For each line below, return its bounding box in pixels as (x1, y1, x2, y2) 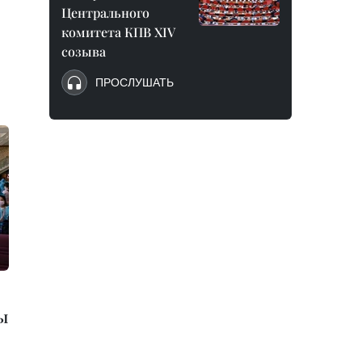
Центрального (61, 4, 149, 21)
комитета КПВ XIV (61, 23, 175, 40)
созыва (61, 43, 106, 60)
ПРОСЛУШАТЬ (95, 75, 174, 90)
